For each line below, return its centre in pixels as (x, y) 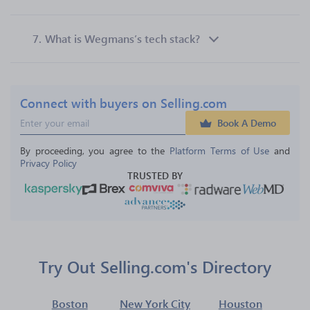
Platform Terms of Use (220, 151)
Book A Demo (247, 123)
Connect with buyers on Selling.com (124, 103)
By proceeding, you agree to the (95, 151)
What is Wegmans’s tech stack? (122, 38)
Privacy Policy (48, 163)
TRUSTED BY (155, 175)
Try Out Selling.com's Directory (155, 266)
